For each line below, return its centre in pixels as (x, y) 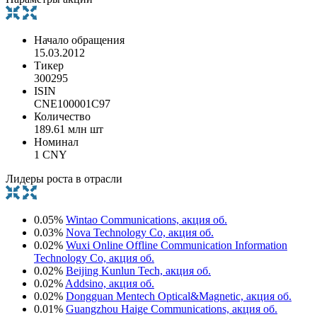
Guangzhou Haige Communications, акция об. (172, 309)
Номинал (56, 142)
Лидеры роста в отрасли (64, 178)
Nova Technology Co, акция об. (140, 232)
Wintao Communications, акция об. (146, 219)
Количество (62, 116)
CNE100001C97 (72, 103)
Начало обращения (79, 40)
